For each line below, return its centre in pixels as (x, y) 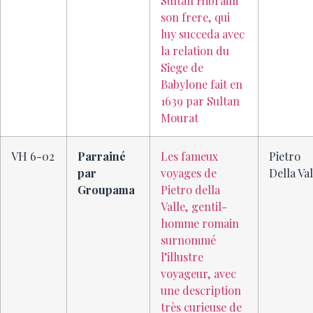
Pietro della (190, 190)
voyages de (189, 173)
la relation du (195, 51)
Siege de (182, 67)
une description (201, 290)
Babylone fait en (202, 84)
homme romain (200, 223)
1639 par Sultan (200, 101)
